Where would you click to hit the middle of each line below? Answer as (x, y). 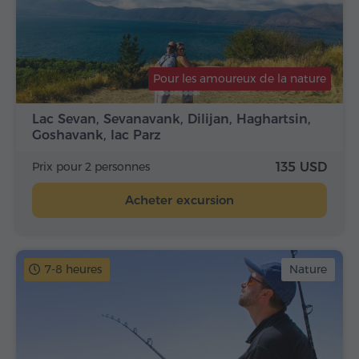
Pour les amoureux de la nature (240, 79)
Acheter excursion (179, 200)
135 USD (301, 167)
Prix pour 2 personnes (91, 167)
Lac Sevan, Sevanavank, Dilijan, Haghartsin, (171, 119)
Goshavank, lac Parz (97, 135)
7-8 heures (73, 270)
